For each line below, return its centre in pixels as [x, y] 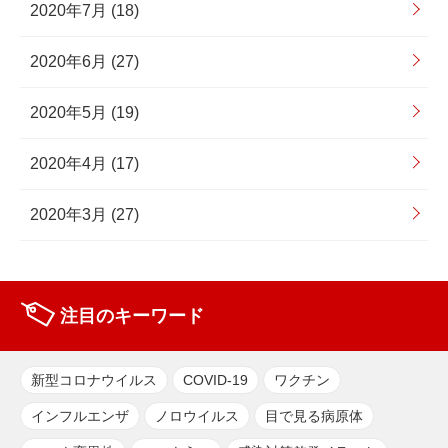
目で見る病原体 [314, 415]
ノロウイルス [197, 415]
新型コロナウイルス [94, 379]
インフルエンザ [80, 415]
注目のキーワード [132, 315]
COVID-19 [215, 379]
